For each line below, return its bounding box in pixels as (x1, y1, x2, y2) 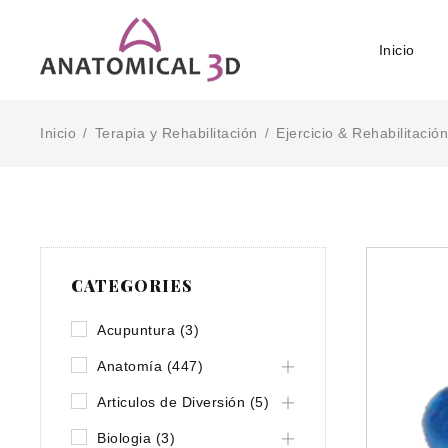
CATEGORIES (71, 275, 193, 296)
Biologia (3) (97, 430, 175, 446)
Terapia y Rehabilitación (94, 125, 258, 141)
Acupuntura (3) (97, 322, 199, 338)
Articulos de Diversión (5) (97, 394, 269, 410)
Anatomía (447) (97, 358, 203, 374)
